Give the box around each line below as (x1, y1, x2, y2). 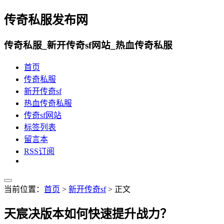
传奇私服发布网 (4, 13, 88, 26)
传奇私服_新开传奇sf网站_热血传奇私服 (4, 39, 172, 50)
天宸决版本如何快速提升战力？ (4, 207, 172, 221)
